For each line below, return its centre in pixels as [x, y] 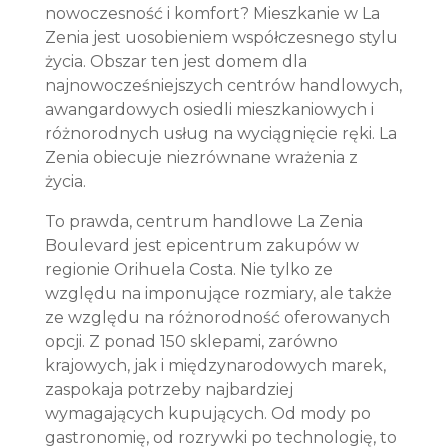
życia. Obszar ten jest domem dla [175, 61]
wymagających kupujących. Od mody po [207, 413]
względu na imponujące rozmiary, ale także [218, 293]
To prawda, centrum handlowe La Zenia [203, 221]
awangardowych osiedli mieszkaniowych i [209, 109]
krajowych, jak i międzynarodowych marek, [215, 365]
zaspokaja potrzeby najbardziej [168, 389]
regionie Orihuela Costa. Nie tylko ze [188, 269]
